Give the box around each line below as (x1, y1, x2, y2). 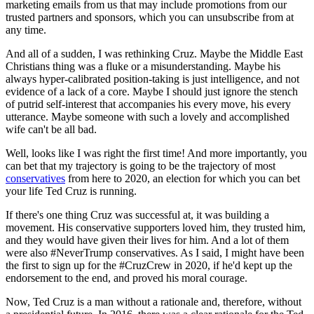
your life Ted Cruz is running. (6, 185, 137, 198)
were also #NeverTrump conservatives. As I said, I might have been (6, 247, 304, 259)
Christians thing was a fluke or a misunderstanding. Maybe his (6, 60, 280, 73)
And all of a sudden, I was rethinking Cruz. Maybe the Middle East (6, 48, 303, 60)
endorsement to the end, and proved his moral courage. (6, 272, 247, 285)
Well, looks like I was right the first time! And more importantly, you (6, 147, 307, 160)
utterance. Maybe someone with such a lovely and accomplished (6, 111, 289, 123)
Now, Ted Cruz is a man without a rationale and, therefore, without (6, 296, 301, 308)
